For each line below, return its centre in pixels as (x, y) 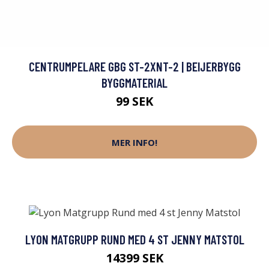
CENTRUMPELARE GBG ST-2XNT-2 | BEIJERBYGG (134, 67)
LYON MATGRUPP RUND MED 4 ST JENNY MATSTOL (134, 239)
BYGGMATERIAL (134, 83)
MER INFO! (134, 142)
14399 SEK (134, 258)
